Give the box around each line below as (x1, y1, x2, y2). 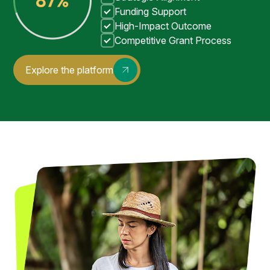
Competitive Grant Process (114, 34, 231, 47)
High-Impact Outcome (114, 20, 212, 33)
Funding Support (114, 5, 186, 18)
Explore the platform (25, 64, 114, 77)
